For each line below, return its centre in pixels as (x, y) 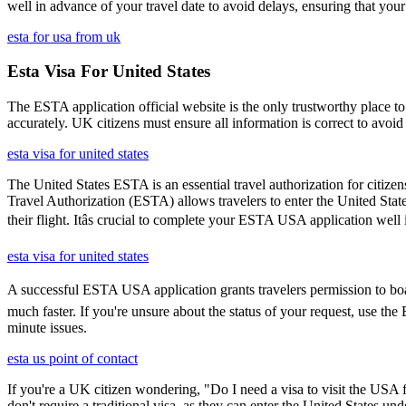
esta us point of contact (72, 359)
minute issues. (47, 328)
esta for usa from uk (64, 36)
